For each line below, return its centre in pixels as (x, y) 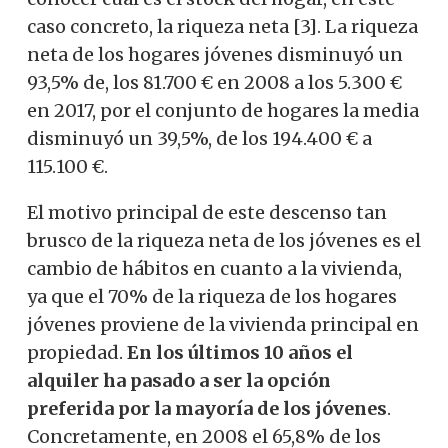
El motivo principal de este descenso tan (207, 212)
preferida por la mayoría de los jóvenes (207, 408)
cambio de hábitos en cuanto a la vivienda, (214, 268)
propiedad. (77, 352)
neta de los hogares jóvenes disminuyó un (215, 54)
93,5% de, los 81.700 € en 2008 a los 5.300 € (214, 82)
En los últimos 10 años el (240, 352)
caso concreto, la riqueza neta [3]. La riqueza (222, 26)
